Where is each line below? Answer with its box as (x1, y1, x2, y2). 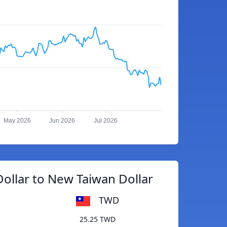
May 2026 (3, 117, 31, 125)
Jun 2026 (49, 117, 75, 125)
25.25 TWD (80, 214, 116, 224)
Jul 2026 (94, 117, 118, 125)
